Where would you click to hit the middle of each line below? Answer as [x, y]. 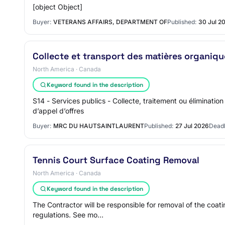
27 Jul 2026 [192, 126]
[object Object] [58, 7]
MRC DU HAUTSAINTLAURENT [99, 126]
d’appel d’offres [58, 111]
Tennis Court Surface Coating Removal [116, 160]
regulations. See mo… [68, 215]
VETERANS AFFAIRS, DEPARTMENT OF [110, 22]
